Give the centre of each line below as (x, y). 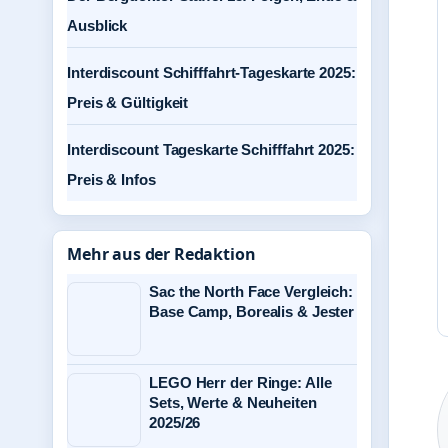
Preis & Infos (111, 179)
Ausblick (97, 25)
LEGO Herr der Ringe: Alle (240, 382)
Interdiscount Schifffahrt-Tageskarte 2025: (211, 72)
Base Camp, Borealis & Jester (252, 311)
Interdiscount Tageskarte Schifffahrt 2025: (211, 149)
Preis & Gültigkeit (128, 102)
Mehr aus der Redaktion (161, 254)
